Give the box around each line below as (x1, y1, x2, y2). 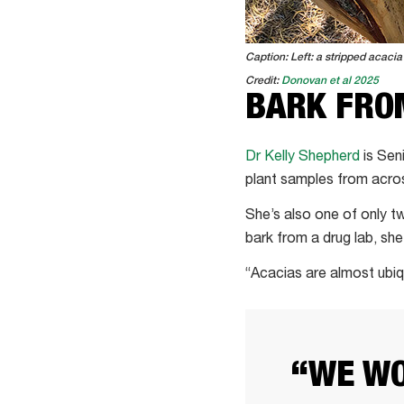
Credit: (245, 75, 281, 87)
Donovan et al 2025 (281, 75, 379, 87)
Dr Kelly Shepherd (245, 150, 360, 165)
